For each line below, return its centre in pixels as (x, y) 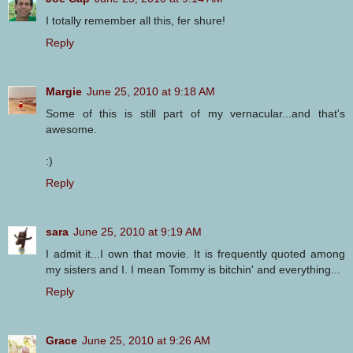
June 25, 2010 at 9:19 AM (137, 231)
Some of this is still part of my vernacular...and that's (195, 113)
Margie (64, 91)
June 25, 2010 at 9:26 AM (146, 340)
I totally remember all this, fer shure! (136, 20)
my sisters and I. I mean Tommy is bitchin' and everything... (193, 269)
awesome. (71, 129)
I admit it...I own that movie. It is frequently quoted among (195, 253)
